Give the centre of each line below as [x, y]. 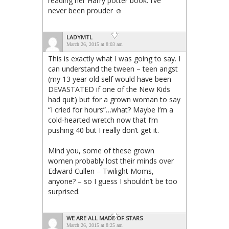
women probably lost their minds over [111, 161]
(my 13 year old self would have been [110, 79]
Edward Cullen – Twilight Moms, [101, 171]
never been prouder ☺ [85, 10]
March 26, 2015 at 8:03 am [95, 44]
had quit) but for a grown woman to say [114, 99]
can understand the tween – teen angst [113, 68]
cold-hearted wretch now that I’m [103, 120]
